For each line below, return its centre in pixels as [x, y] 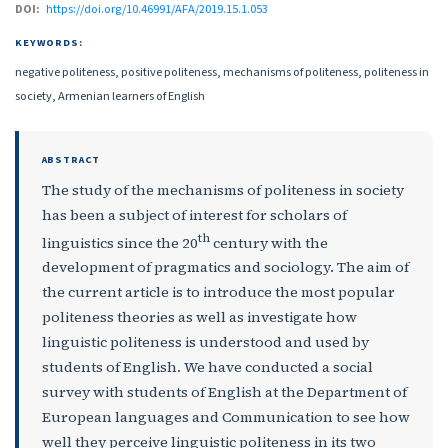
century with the [268, 242]
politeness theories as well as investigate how [199, 317]
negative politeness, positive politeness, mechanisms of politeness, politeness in [222, 72]
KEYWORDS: [49, 42]
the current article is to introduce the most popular [218, 292]
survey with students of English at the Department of [224, 392]
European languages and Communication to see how [225, 417]
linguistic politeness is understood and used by [205, 342]
